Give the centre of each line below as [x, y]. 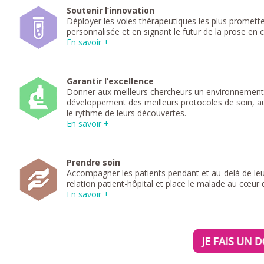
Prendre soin [94, 162]
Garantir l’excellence [110, 81]
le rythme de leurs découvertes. [127, 113]
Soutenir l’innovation [111, 10]
